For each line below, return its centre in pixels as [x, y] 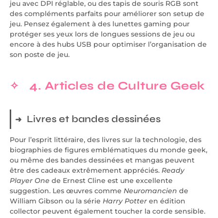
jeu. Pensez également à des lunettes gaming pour [100, 24]
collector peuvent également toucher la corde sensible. [108, 211]
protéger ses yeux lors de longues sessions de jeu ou [102, 34]
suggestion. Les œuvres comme [67, 191]
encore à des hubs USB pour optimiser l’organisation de [108, 44]
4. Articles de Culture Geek [117, 86]
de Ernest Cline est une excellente [111, 180]
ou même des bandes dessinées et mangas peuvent [102, 160]
